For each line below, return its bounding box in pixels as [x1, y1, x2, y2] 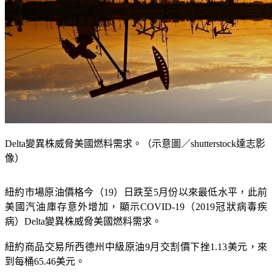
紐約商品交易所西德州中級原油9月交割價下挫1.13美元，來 [5, 227, 267, 238]
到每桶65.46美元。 [5, 242, 85, 253]
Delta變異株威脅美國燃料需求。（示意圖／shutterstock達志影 [5, 124, 265, 135]
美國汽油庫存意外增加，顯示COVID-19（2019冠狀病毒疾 [5, 187, 267, 198]
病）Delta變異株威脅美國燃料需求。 [5, 202, 161, 212]
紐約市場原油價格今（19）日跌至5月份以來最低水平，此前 [5, 172, 267, 183]
